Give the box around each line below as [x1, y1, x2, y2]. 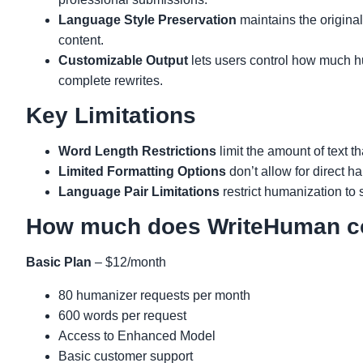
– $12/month [92, 255, 166, 269]
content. [58, 33, 104, 47]
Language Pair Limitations [58, 185, 220, 199]
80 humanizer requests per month [58, 288, 250, 302]
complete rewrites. [58, 74, 163, 88]
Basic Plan [26, 255, 92, 269]
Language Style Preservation [58, 13, 237, 27]
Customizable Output [58, 53, 188, 67]
